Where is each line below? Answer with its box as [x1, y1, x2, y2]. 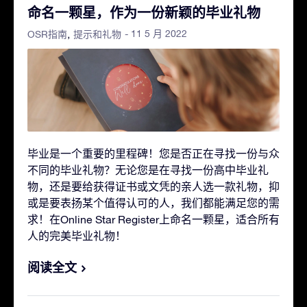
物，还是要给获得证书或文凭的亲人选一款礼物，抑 [27, 180, 280, 193]
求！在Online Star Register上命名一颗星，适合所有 [27, 213, 280, 226]
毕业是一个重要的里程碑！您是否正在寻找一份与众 [27, 147, 280, 160]
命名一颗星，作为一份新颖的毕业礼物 [27, 3, 260, 21]
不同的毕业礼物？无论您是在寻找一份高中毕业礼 [27, 164, 269, 177]
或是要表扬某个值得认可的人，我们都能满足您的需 [27, 197, 280, 210]
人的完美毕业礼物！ [27, 230, 126, 243]
